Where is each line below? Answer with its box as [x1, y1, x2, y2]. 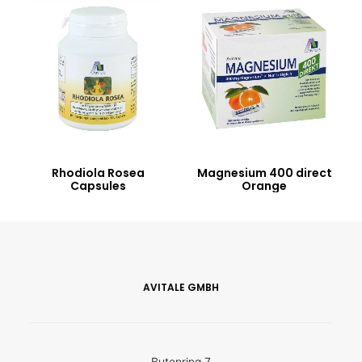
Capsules [69, 178, 126, 194]
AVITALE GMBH [143, 280, 219, 294]
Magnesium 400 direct [196, 165, 332, 181]
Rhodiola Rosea [51, 165, 145, 181]
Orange [242, 178, 287, 194]
